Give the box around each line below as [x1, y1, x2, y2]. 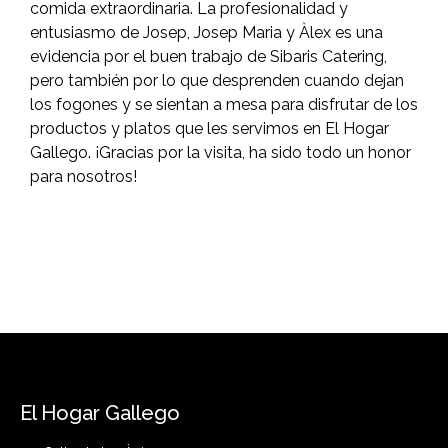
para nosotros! [30, 167, 137, 186]
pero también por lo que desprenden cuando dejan [30, 71, 404, 90]
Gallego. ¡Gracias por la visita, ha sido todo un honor [30, 143, 411, 162]
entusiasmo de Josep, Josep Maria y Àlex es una [30, 23, 383, 42]
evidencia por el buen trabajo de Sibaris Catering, [30, 47, 387, 66]
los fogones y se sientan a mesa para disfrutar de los [30, 95, 418, 114]
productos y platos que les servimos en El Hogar [30, 119, 389, 138]
